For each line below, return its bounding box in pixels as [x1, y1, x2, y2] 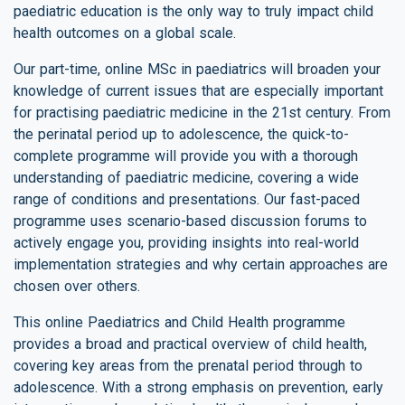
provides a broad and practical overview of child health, [14, 334, 367, 353]
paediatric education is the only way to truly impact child [14, 2, 373, 20]
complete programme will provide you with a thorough [14, 146, 358, 165]
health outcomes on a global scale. [14, 24, 236, 42]
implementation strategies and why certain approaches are [14, 255, 388, 273]
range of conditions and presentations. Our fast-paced [14, 190, 360, 208]
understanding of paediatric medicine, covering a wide [14, 168, 359, 186]
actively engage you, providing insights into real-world [14, 233, 359, 251]
